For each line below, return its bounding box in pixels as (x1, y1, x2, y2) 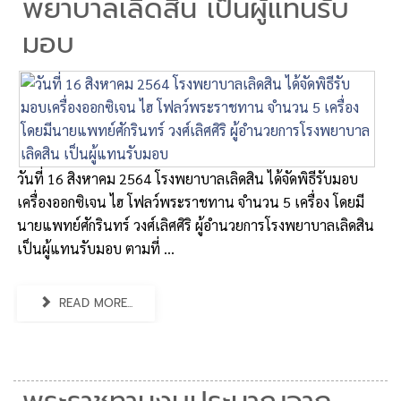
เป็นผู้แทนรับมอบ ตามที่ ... (17, 239, 175, 258)
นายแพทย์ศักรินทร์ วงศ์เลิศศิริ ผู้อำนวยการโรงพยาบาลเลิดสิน (17, 216, 374, 235)
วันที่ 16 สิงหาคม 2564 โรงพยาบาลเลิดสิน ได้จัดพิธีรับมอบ (17, 169, 358, 188)
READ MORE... (55, 294, 133, 311)
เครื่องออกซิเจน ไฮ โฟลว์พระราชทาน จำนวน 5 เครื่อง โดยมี (17, 192, 364, 211)
